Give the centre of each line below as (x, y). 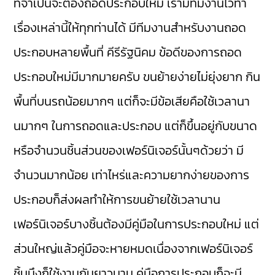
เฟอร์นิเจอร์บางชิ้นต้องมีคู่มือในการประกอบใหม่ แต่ (137, 224)
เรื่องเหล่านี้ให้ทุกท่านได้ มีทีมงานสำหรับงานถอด (130, 27)
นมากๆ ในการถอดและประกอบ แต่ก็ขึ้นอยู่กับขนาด (136, 126)
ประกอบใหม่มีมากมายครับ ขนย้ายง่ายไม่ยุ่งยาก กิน (137, 76)
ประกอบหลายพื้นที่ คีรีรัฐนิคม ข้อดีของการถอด (128, 52)
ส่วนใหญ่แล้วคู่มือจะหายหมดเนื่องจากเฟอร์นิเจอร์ (134, 248)
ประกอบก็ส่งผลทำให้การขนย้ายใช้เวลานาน (117, 199)
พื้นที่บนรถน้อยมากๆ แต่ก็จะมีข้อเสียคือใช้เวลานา (132, 101)
